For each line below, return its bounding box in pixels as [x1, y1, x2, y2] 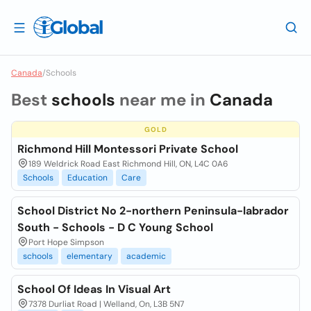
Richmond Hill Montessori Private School [17, 142, 238, 156]
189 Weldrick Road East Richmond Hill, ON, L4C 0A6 [28, 158, 228, 169]
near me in [115, 89, 210, 110]
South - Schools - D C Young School [17, 220, 213, 235]
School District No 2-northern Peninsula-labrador [17, 203, 289, 218]
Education [67, 172, 108, 183]
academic [126, 251, 166, 262]
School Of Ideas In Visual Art [17, 282, 171, 296]
